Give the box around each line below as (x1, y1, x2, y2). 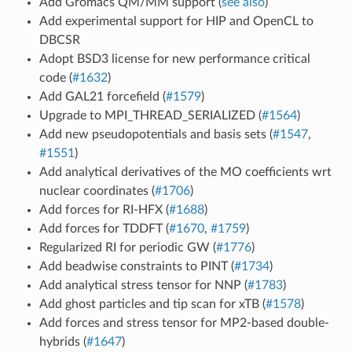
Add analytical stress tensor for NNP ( (38, 278, 247, 291)
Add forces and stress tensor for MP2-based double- (38, 316, 329, 329)
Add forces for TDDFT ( (38, 222, 169, 235)
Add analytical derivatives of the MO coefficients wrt (38, 165, 332, 178)
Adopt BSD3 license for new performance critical (38, 52, 310, 65)
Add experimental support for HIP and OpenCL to (38, 14, 313, 27)
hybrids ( (38, 335, 86, 348)
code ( (38, 71, 72, 84)
